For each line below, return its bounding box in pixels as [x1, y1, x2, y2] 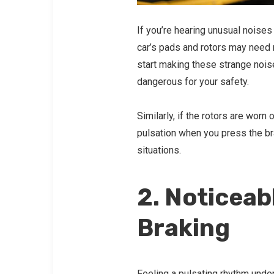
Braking [136, 213, 230, 242]
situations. [136, 144, 181, 156]
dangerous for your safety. [136, 75, 249, 87]
